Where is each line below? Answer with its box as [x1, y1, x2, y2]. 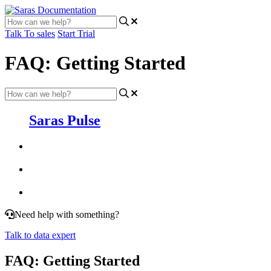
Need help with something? [15, 209, 119, 220]
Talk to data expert [5, 230, 76, 241]
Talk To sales [5, 28, 55, 39]
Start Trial [57, 28, 95, 39]
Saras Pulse [29, 112, 100, 128]
